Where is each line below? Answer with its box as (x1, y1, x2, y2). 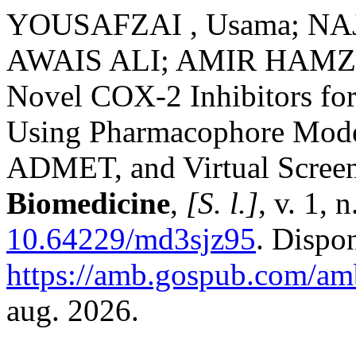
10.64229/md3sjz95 (6, 222, 256, 256)
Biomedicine (6, 186, 170, 220)
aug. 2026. (6, 293, 139, 327)
